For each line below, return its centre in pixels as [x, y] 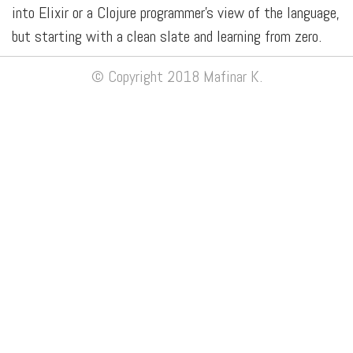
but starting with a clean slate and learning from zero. [167, 36]
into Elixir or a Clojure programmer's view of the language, [176, 13]
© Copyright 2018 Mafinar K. [176, 76]
